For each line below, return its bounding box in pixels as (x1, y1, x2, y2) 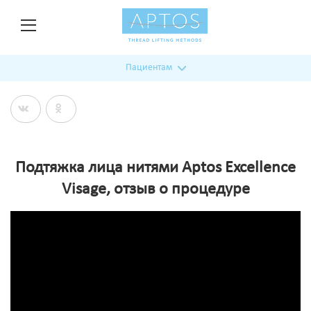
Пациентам (125, 62, 172, 73)
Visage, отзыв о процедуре (61, 181, 250, 198)
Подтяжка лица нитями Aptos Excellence (15, 160, 296, 176)
